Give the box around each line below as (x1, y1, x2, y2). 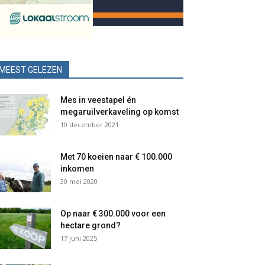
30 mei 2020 (60, 177, 98, 186)
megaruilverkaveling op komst (60, 107, 179, 117)
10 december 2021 (60, 120, 119, 129)
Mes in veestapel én (60, 95, 136, 105)
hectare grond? (60, 221, 121, 230)
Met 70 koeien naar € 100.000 (60, 152, 172, 161)
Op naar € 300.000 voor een (60, 209, 166, 218)
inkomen (60, 164, 94, 173)
